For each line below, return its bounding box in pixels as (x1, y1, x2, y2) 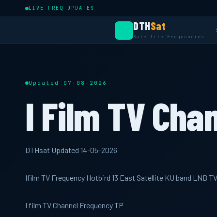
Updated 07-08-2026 (29, 79, 107, 86)
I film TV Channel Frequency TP (25, 201, 124, 210)
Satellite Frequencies (133, 34, 204, 40)
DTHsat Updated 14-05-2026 (25, 145, 117, 155)
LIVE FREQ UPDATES (29, 5, 94, 11)
